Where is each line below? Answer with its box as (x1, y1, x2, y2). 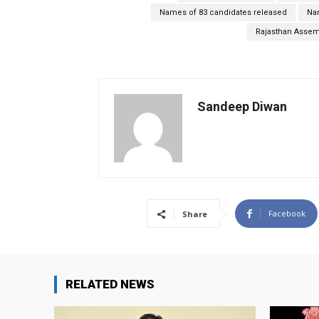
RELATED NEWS (66, 277, 155, 292)
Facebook (268, 208, 305, 219)
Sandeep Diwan (197, 99, 287, 115)
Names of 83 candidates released (159, 8, 287, 18)
